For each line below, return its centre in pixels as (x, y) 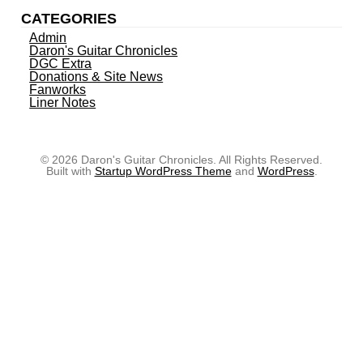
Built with (70, 171)
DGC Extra (61, 64)
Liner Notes (63, 103)
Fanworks (58, 90)
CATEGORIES (69, 19)
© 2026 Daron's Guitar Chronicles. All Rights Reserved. (181, 160)
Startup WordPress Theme (163, 171)
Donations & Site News (96, 77)
